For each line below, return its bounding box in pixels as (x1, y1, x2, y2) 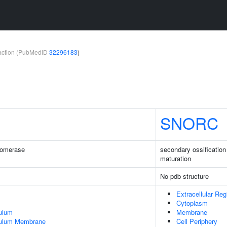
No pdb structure (160, 171, 209, 181)
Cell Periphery (176, 216, 217, 226)
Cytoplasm (176, 198, 208, 208)
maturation (160, 154, 191, 163)
